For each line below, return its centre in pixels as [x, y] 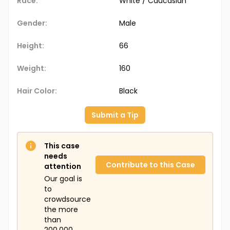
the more [61, 210]
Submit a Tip [115, 115]
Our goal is [63, 179]
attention [63, 167]
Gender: [32, 23]
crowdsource [68, 199]
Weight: [32, 69]
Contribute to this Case [150, 165]
